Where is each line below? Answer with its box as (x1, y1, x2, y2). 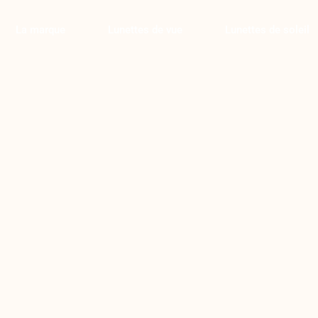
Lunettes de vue (108, 23, 182, 36)
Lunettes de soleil (225, 23, 309, 36)
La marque (16, 23, 65, 36)
